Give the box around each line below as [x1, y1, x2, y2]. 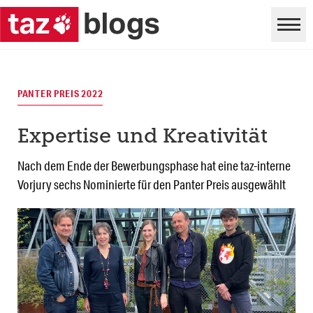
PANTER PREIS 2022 [17, 87, 103, 101]
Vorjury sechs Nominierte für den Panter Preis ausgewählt [17, 177, 286, 193]
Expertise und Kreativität [17, 127, 268, 148]
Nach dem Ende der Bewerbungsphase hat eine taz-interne [17, 158, 291, 174]
